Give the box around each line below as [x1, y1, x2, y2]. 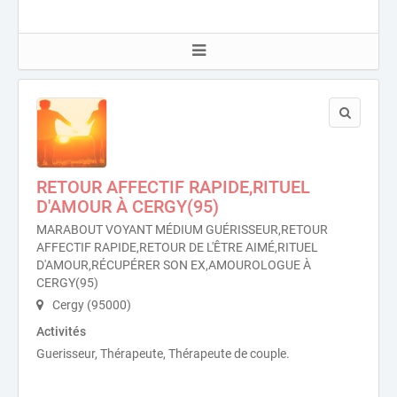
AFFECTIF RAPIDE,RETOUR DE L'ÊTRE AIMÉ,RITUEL [36, 240, 318, 254]
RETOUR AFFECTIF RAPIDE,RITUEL [36, 176, 310, 198]
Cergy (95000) [50, 298, 131, 312]
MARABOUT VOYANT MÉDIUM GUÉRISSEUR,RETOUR [36, 222, 328, 237]
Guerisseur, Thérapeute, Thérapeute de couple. [36, 346, 290, 361]
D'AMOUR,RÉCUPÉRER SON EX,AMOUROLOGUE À [36, 258, 311, 272]
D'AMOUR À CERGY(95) [36, 196, 219, 217]
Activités [36, 324, 86, 339]
